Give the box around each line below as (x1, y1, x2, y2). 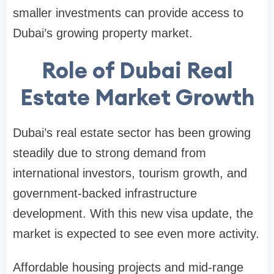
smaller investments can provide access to (13, 6, 243, 20)
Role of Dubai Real (41, 56, 233, 84)
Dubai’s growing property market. (13, 26, 193, 40)
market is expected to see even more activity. (13, 226, 259, 240)
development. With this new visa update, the (13, 206, 253, 220)
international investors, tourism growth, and (13, 166, 247, 180)
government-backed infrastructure (13, 186, 197, 200)
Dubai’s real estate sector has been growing (13, 125, 251, 139)
